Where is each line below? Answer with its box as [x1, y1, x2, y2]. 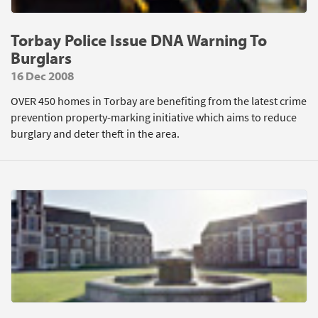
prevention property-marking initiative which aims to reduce [11, 110, 297, 125]
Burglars [11, 48, 72, 68]
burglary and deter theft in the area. [11, 126, 180, 141]
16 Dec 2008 [11, 68, 74, 83]
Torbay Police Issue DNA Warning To [11, 30, 267, 50]
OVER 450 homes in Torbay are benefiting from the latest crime [11, 94, 307, 109]
